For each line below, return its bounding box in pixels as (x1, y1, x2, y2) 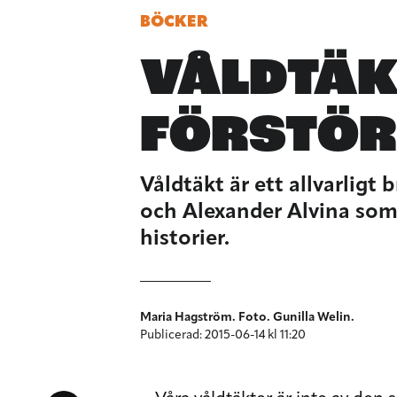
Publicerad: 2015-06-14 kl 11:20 (140, 329, 306, 343)
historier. (140, 229, 230, 251)
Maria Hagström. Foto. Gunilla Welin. (140, 311, 354, 325)
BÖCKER (140, 14, 208, 32)
